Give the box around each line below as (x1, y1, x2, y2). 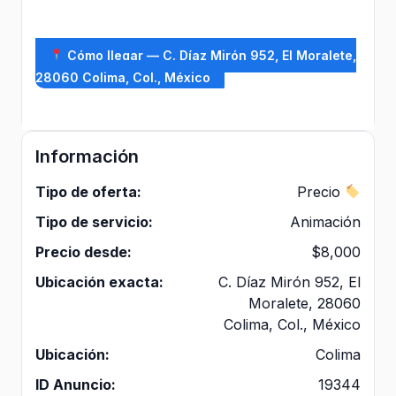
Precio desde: (35, 242, 132, 261)
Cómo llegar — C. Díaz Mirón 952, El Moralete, (63, 47, 356, 63)
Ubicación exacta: (35, 272, 164, 291)
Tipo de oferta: (35, 182, 141, 201)
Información (35, 145, 139, 167)
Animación (290, 212, 361, 231)
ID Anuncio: (35, 375, 116, 393)
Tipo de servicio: (35, 212, 153, 231)
